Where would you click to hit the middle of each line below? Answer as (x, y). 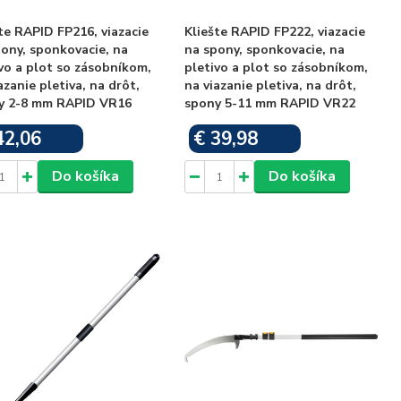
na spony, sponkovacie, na (265, 50)
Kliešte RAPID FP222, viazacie (275, 32)
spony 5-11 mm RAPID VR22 (270, 103)
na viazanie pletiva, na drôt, (271, 85)
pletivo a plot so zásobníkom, (277, 68)
